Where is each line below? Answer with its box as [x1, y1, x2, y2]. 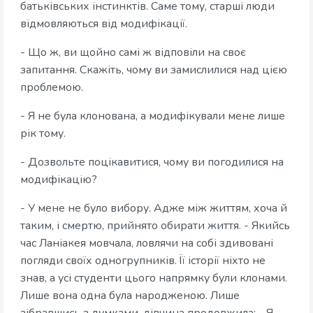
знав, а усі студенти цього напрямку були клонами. [20, 270, 287, 286]
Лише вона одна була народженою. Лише [20, 288, 240, 304]
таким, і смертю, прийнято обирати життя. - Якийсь [20, 218, 290, 234]
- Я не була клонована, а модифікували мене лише [20, 108, 285, 124]
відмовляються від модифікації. [20, 16, 187, 32]
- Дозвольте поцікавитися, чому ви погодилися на [20, 154, 284, 170]
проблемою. [20, 80, 83, 96]
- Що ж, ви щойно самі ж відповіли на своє [20, 45, 246, 61]
